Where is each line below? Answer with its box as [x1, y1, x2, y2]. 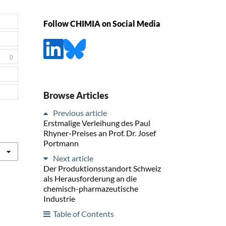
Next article [53, 153, 93, 163]
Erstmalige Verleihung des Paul [43, 118, 150, 128]
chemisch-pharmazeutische [43, 183, 138, 193]
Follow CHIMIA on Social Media [43, 19, 160, 29]
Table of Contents [53, 208, 114, 218]
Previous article [53, 107, 107, 118]
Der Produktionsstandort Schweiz [43, 163, 161, 173]
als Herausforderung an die [43, 173, 137, 183]
